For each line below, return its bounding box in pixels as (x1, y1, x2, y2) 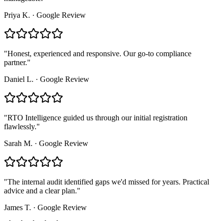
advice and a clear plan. (4, 186, 77, 195)
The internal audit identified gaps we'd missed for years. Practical (7, 178, 209, 186)
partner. (4, 58, 27, 67)
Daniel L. (4, 75, 34, 84)
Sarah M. (4, 139, 33, 148)
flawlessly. (4, 122, 37, 131)
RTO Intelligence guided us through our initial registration (7, 113, 187, 122)
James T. (4, 203, 31, 212)
